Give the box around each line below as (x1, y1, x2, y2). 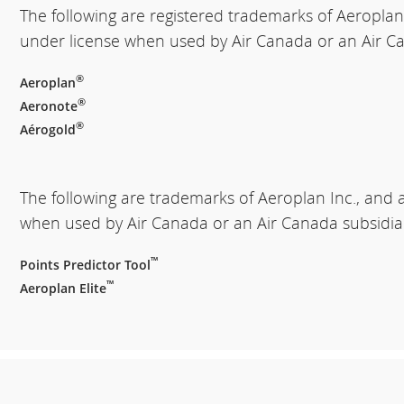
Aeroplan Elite (20, 280, 107, 297)
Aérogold (20, 121, 77, 138)
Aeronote (20, 97, 78, 115)
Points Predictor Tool (20, 256, 151, 273)
